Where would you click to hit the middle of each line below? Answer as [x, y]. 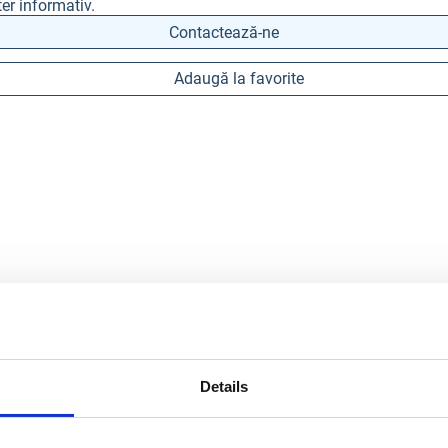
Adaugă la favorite [238, 78]
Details [224, 387]
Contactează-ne [224, 32]
